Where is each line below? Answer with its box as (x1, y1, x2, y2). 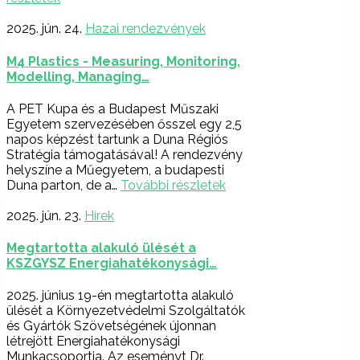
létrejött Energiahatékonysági (6, 333, 180, 350)
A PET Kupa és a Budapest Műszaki (6, 100, 219, 117)
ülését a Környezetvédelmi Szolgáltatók (6, 303, 245, 319)
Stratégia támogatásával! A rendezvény (6, 146, 243, 162)
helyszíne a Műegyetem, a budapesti (6, 162, 224, 178)
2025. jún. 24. (6, 21, 82, 37)
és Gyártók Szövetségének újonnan (6, 318, 216, 334)
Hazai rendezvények (85, 21, 206, 37)
